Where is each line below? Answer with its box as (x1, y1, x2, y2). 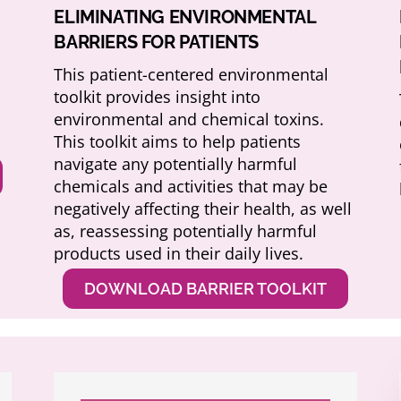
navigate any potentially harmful (54, 152, 298, 175)
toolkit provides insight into (54, 85, 261, 107)
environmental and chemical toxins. (54, 107, 325, 130)
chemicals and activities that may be (54, 175, 328, 197)
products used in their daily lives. (54, 242, 304, 264)
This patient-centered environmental (54, 63, 329, 85)
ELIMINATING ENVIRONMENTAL (54, 5, 316, 28)
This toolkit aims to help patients (54, 130, 302, 152)
